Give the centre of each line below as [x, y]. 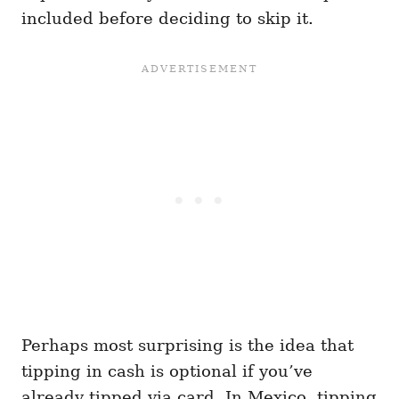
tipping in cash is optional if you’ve [167, 371]
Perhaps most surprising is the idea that [187, 346]
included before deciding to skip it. [167, 19]
